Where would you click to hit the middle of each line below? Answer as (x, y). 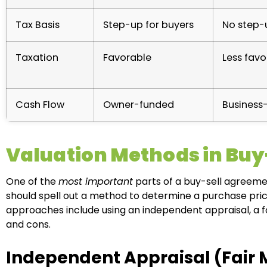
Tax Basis (38, 24)
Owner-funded (139, 104)
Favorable (127, 57)
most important (96, 181)
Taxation (37, 57)
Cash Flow (40, 104)
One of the (32, 181)
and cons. (30, 224)
